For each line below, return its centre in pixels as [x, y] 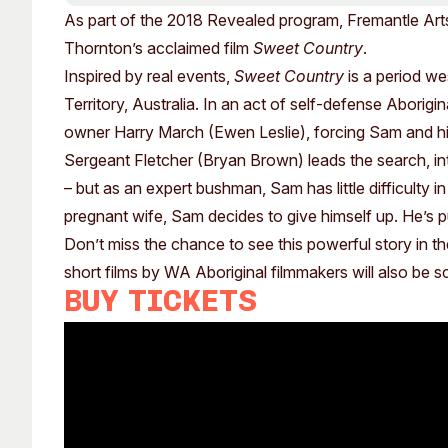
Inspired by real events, [149, 76]
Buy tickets [160, 303]
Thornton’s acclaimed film [158, 48]
